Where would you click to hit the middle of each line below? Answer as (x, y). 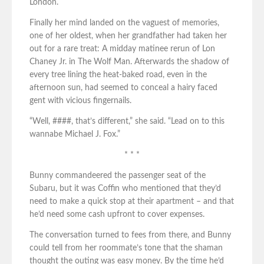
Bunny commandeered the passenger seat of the (118, 176)
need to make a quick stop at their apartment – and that (132, 202)
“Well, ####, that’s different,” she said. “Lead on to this (127, 122)
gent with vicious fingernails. (80, 101)
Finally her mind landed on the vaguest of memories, (124, 23)
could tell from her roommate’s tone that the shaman (126, 248)
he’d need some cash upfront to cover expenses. (117, 215)
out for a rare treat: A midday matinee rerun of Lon (122, 49)
